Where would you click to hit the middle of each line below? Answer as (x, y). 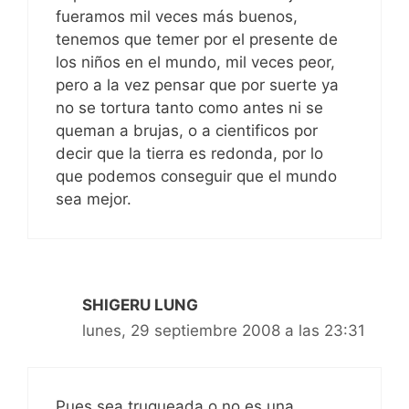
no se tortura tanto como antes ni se (189, 107)
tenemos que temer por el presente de (197, 39)
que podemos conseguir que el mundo (196, 176)
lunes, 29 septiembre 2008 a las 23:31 (224, 330)
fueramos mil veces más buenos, (177, 16)
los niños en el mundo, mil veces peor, (195, 62)
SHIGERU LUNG (140, 304)
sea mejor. (94, 199)
